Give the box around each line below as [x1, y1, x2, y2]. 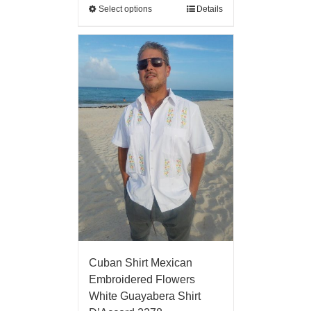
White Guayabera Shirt [88, 289, 201, 302]
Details [196, 3, 223, 14]
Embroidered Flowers [88, 273, 195, 285]
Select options [98, 3, 152, 14]
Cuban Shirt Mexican [88, 256, 192, 269]
